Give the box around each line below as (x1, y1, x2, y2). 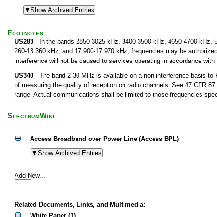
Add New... (15, 172, 45, 179)
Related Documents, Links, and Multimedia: (15, 201, 145, 208)
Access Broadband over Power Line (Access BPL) (30, 135, 179, 142)
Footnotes (7, 29, 44, 37)
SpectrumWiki (7, 112, 55, 120)
